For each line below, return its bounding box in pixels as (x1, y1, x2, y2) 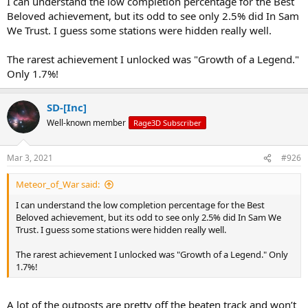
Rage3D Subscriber (133, 117, 201, 128)
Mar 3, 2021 (7, 152, 53, 164)
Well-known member (47, 116, 126, 129)
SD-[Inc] (47, 100, 87, 114)
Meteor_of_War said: (16, 178, 100, 191)
